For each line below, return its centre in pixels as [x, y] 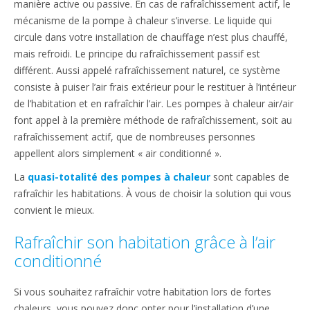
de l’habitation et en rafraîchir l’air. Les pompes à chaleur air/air [154, 103]
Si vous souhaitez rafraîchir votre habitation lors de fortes [143, 291]
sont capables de [250, 176]
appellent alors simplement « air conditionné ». [118, 153]
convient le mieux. [54, 210]
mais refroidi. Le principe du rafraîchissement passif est [137, 53]
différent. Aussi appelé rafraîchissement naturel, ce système [147, 70]
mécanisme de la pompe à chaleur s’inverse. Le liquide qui [143, 20]
